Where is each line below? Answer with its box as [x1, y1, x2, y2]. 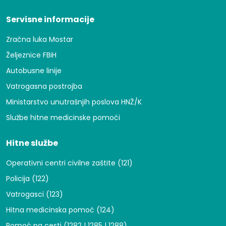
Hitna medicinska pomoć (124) [6, 204, 115, 215]
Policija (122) [6, 173, 49, 184]
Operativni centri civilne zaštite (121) [6, 157, 133, 168]
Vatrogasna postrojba [6, 81, 82, 91]
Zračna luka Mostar [6, 34, 73, 44]
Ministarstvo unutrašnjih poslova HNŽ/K [6, 96, 142, 107]
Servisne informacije [6, 13, 94, 25]
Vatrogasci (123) [6, 189, 63, 199]
